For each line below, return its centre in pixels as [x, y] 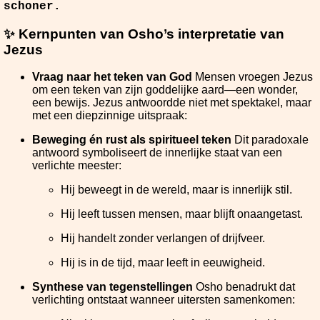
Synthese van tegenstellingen [112, 287]
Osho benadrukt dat [244, 287]
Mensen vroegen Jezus [252, 77]
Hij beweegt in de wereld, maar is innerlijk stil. [176, 190]
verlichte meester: [77, 166]
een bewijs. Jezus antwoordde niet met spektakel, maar [172, 103]
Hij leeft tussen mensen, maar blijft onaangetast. [182, 214]
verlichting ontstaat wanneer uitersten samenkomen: [164, 300]
